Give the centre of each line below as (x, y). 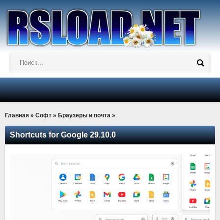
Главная (17, 115)
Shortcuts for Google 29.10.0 (63, 135)
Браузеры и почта (84, 115)
